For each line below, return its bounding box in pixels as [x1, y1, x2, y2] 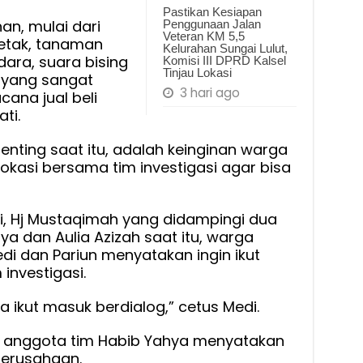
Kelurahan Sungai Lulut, [162, 41, 288, 56]
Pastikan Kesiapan [162, 5, 262, 19]
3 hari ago [179, 84, 240, 102]
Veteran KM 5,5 [162, 29, 245, 44]
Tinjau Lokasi [162, 66, 232, 80]
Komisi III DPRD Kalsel [162, 53, 286, 68]
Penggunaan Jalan [162, 17, 261, 32]
